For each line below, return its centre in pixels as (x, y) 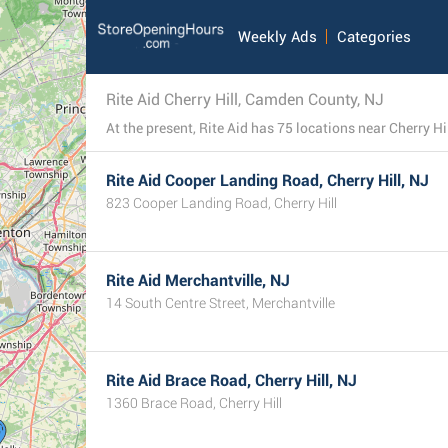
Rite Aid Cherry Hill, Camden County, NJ (245, 99)
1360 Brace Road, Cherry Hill (194, 403)
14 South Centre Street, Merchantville (220, 303)
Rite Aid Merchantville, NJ (198, 280)
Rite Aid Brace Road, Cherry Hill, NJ (231, 380)
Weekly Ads (278, 37)
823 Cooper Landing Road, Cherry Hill (221, 203)
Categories (374, 37)
